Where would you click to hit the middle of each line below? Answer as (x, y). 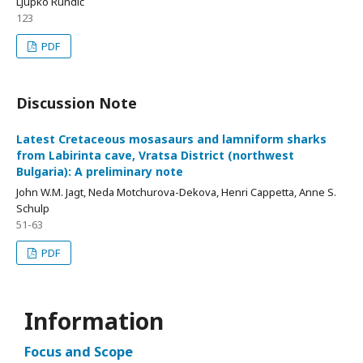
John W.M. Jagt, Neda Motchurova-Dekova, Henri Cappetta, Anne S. (176, 192)
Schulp (33, 208)
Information (94, 320)
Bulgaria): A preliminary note (100, 171)
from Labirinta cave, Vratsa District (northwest (155, 155)
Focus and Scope (79, 352)
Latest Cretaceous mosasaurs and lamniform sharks (171, 139)
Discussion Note (77, 102)
